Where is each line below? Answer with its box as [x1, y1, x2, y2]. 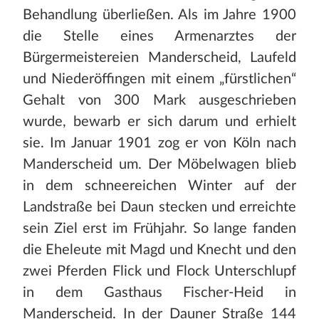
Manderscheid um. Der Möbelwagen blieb [23, 157, 296, 172]
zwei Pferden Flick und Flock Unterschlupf [23, 264, 296, 279]
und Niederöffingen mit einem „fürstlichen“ [23, 72, 296, 87]
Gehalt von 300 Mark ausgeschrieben [23, 93, 296, 108]
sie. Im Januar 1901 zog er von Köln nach [23, 136, 296, 151]
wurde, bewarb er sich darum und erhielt [23, 115, 296, 130]
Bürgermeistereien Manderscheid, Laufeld [23, 51, 296, 66]
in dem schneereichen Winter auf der [23, 179, 296, 194]
